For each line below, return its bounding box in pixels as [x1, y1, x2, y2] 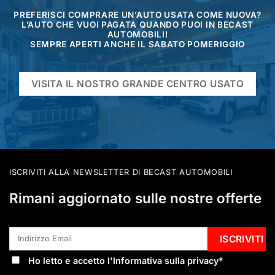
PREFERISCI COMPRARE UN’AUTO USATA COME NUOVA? [14, 9, 261, 20]
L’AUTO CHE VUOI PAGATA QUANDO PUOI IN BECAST [21, 19, 254, 29]
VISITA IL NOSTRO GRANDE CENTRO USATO [31, 77, 244, 90]
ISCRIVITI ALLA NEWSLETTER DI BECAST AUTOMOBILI [9, 168, 233, 177]
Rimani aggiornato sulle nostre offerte [9, 189, 261, 206]
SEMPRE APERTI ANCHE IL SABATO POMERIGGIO [29, 39, 246, 49]
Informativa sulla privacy [113, 255, 219, 266]
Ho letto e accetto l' [28, 255, 113, 266]
